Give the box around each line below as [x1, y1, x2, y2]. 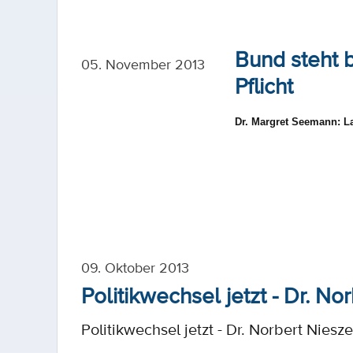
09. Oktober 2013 [81, 258, 189, 277]
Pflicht [235, 70, 293, 100]
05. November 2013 [81, 54, 205, 73]
